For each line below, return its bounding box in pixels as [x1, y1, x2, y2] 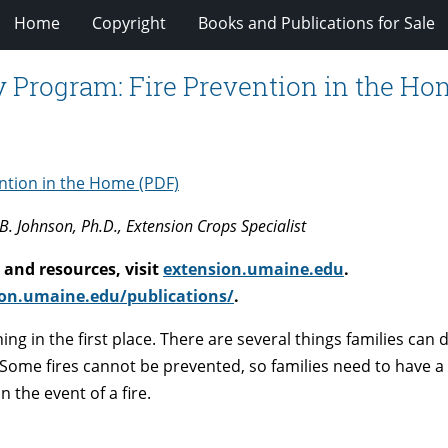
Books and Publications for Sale [197, 11, 435, 34]
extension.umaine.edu [163, 257, 344, 280]
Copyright [91, 11, 166, 34]
